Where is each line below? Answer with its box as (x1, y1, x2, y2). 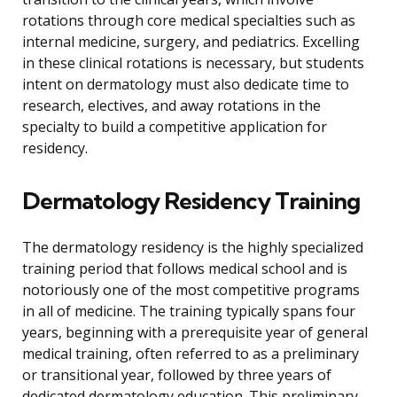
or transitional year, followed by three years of (22, 365, 331, 385)
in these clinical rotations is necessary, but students (22, 53, 364, 74)
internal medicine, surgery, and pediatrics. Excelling (22, 32, 360, 52)
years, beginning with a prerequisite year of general (22, 323, 368, 343)
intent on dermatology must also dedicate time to (22, 74, 349, 95)
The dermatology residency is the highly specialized (22, 237, 363, 258)
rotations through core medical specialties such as (22, 11, 355, 31)
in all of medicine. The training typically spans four (22, 301, 355, 322)
